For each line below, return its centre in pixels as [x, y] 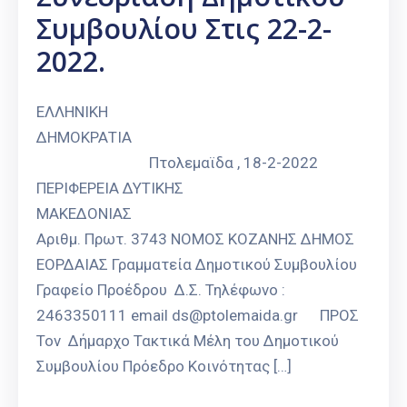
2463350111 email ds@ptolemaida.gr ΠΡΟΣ [198, 316]
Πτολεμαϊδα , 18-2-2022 [177, 163]
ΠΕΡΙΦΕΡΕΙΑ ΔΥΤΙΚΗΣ [110, 189]
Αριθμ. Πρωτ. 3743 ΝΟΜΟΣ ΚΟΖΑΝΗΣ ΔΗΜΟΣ [195, 239]
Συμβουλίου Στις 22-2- [184, 29]
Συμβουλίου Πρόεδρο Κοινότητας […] [164, 367]
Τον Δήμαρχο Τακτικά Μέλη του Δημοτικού [188, 341]
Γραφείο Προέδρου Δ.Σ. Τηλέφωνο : [161, 290]
